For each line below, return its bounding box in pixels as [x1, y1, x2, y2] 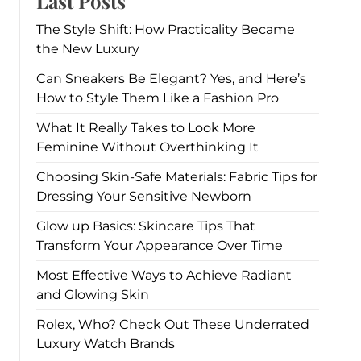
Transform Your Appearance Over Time [36, 237, 283, 253]
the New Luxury [36, 40, 139, 56]
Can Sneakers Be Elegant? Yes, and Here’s [36, 70, 306, 86]
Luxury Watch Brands [36, 335, 175, 351]
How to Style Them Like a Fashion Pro [36, 89, 279, 106]
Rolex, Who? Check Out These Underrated [36, 316, 309, 332]
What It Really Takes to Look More [36, 119, 255, 135]
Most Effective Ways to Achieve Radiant [36, 267, 292, 283]
